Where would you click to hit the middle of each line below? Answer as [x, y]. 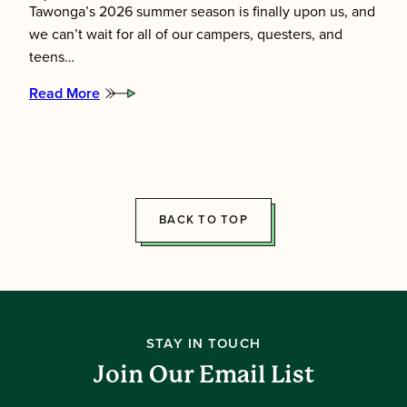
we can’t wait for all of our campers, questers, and [186, 35]
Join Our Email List [203, 375]
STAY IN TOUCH [203, 344]
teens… [52, 58]
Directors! [60, 182]
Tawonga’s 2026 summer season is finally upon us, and [202, 12]
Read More [65, 94]
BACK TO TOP [203, 220]
